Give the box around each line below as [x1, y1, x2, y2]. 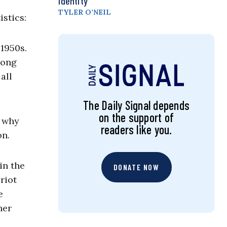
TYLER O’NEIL [58, 8, 111, 17]
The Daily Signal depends [83, 98, 190, 113]
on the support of [99, 110, 174, 125]
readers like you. [100, 122, 172, 137]
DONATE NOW [113, 162, 160, 172]
